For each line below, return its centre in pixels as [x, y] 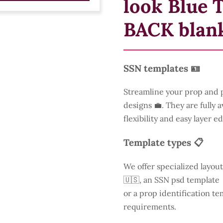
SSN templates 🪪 [162, 68]
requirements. [150, 206]
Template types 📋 [164, 142]
